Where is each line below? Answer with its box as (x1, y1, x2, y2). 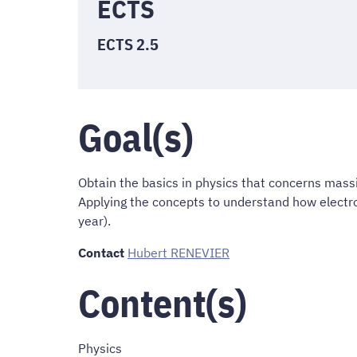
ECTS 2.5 (97, 33, 159, 55)
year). (78, 213, 111, 229)
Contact (78, 245, 124, 261)
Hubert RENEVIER (127, 245, 229, 261)
